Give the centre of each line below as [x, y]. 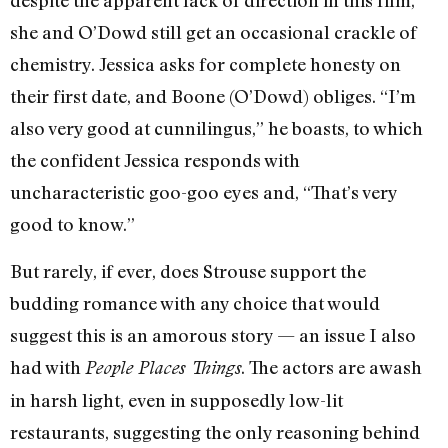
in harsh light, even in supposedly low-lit [176, 399]
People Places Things [163, 367]
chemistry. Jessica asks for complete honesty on [205, 64]
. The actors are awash [331, 366]
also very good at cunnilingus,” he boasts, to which [216, 128]
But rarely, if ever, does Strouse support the [188, 270]
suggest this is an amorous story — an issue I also [213, 334]
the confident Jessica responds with [155, 160]
